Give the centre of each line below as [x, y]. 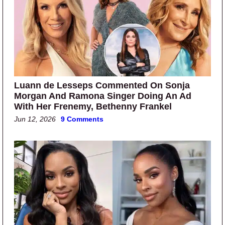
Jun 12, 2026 [35, 119]
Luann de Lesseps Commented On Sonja [102, 86]
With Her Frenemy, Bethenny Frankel [93, 107]
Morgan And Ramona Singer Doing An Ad [103, 96]
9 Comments [82, 119]
